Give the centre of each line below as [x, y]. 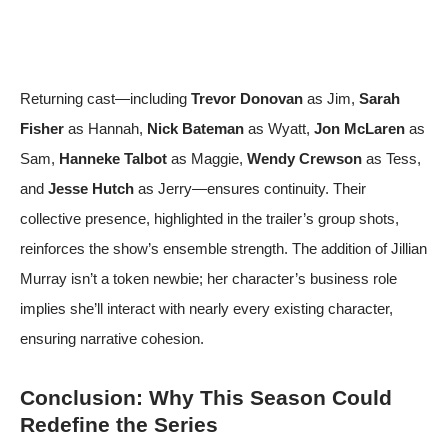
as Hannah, [105, 128]
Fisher [42, 128]
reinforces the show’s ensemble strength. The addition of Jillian [223, 248]
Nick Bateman [195, 128]
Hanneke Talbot [113, 158]
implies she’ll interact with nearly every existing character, [206, 308]
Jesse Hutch [91, 188]
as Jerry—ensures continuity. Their [250, 188]
